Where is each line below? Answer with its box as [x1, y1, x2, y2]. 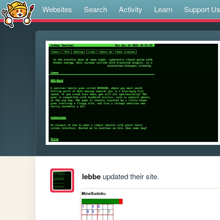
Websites [42, 4, 72, 14]
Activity [119, 4, 142, 14]
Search [84, 4, 107, 14]
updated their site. [100, 171, 159, 182]
